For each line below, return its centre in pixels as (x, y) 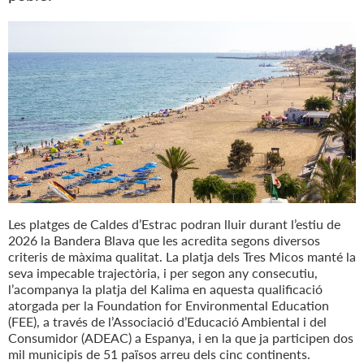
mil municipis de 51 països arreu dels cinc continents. (159, 354)
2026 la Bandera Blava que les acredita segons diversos (164, 240)
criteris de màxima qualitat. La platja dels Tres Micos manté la (182, 257)
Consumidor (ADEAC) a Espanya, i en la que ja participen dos (181, 338)
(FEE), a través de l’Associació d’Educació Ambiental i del (167, 322)
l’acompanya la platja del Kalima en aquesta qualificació (165, 289)
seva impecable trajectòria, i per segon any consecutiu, (163, 273)
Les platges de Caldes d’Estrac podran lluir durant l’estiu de (174, 224)
